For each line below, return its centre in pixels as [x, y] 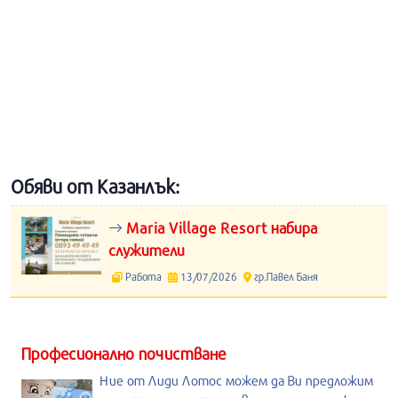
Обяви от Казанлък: [95, 187]
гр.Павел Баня [284, 276]
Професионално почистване [123, 354]
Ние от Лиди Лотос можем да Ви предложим [236, 380]
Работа [143, 276]
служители [147, 250]
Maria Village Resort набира [220, 228]
